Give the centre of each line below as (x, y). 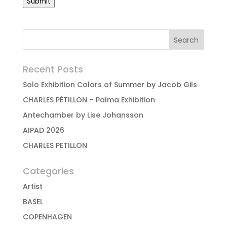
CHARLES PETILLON (55, 145)
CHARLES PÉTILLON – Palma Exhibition (89, 100)
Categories (48, 171)
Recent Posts (53, 69)
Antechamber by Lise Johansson (83, 115)
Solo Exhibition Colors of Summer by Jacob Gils (110, 85)
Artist (32, 186)
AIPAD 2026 (43, 130)
